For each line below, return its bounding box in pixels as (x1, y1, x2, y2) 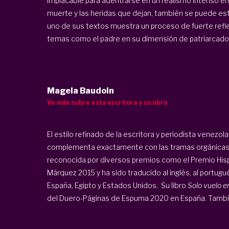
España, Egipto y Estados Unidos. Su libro (47, 180, 188, 190)
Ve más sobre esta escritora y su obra (47, 98, 167, 106)
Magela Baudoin (47, 85, 114, 96)
